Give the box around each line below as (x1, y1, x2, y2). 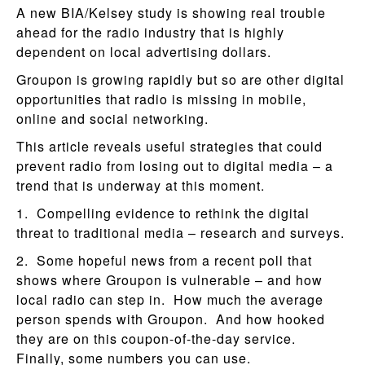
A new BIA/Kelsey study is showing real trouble (16, 2, 326, 22)
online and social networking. (16, 108, 209, 128)
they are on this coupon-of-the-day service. (16, 328, 300, 348)
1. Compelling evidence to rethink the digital (16, 203, 310, 222)
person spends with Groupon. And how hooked (16, 309, 325, 328)
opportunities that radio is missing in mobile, (16, 89, 306, 108)
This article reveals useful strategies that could (16, 136, 323, 156)
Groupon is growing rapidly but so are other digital (16, 69, 345, 89)
